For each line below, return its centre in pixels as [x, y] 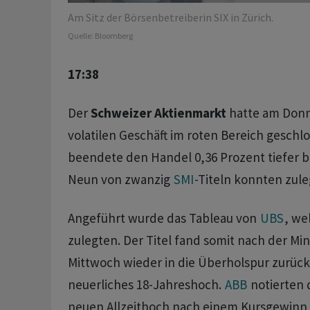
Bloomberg [113, 36]
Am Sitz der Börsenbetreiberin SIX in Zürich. [170, 18]
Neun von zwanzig [120, 180]
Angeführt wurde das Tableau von [163, 218]
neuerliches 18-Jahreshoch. [146, 285]
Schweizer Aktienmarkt [158, 113]
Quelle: [81, 36]
